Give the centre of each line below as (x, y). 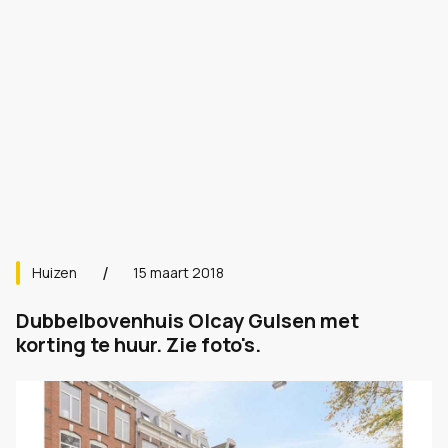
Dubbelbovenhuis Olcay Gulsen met (187, 320)
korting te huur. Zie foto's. (138, 344)
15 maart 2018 (178, 272)
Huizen (54, 272)
